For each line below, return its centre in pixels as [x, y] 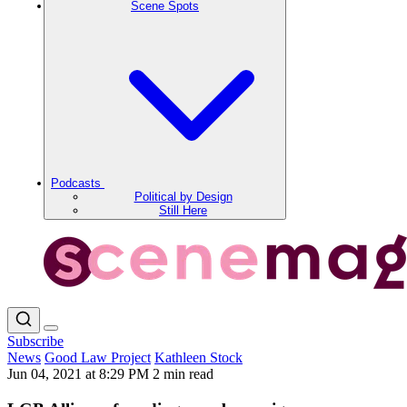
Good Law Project [98, 357]
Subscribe [35, 341]
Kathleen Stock [199, 357]
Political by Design [183, 197]
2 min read [183, 374]
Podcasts [78, 183]
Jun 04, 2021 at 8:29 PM [80, 374]
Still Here [183, 210]
